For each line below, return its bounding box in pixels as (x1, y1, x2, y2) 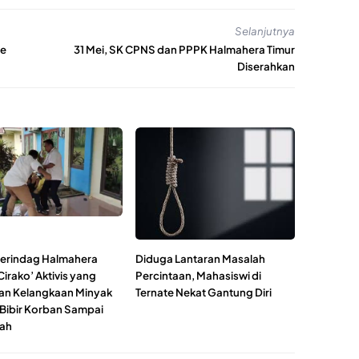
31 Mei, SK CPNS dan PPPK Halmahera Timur (74, 42, 295, 57)
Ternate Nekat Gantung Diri (135, 285, 272, 300)
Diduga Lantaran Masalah (135, 252, 266, 266)
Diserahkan (237, 59, 295, 74)
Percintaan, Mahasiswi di (135, 268, 262, 283)
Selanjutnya (235, 23, 295, 38)
